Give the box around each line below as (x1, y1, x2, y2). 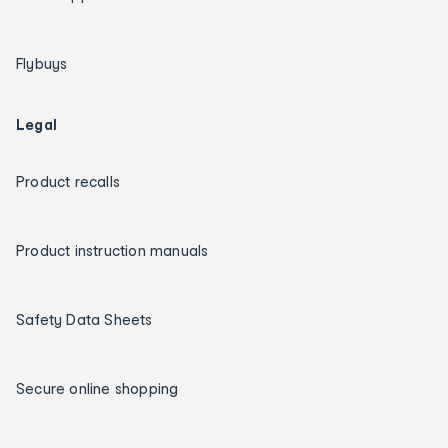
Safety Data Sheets (16, 310, 153, 328)
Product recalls (16, 172, 120, 190)
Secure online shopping (16, 379, 179, 397)
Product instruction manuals (16, 241, 209, 259)
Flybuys (16, 54, 68, 72)
